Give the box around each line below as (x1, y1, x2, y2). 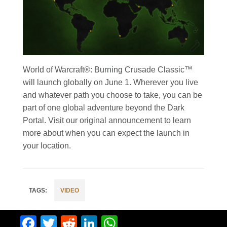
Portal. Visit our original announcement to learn (23, 116, 191, 125)
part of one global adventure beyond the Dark (23, 103, 184, 112)
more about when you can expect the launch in (23, 129, 190, 138)
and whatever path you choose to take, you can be (23, 91, 202, 100)
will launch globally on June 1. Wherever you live (23, 78, 198, 87)
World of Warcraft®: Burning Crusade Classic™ (23, 65, 193, 74)
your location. (23, 141, 71, 150)
